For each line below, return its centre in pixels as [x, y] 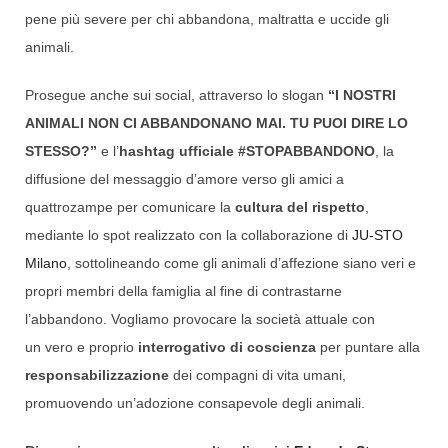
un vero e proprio [81, 347]
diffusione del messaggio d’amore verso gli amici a [184, 179]
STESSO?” [61, 151]
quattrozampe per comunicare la [130, 207]
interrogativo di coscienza [227, 347]
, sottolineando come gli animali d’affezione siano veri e [241, 263]
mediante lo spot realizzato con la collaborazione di [188, 235]
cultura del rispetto [300, 207]
